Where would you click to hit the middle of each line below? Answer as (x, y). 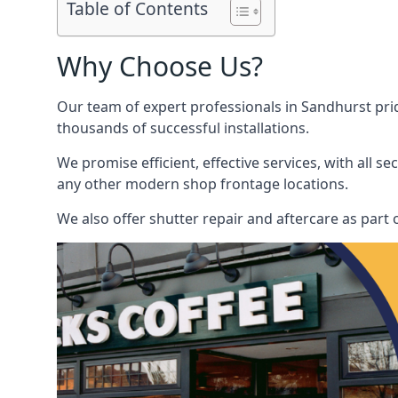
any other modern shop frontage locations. (203, 184)
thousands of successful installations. (183, 128)
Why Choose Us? (160, 66)
